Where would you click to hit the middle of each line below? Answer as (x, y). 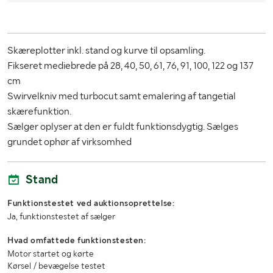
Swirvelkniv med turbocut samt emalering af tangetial (122, 96)
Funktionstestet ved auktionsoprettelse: (91, 203)
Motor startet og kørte (51, 254)
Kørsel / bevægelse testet (56, 266)
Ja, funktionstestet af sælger (61, 217)
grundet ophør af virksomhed (69, 142)
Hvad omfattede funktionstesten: (77, 240)
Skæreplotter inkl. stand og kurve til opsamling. (106, 51)
